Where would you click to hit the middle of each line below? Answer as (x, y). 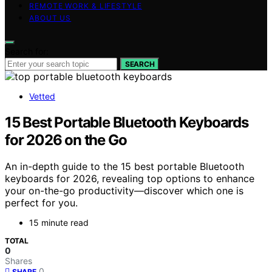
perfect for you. (41, 203)
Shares (19, 261)
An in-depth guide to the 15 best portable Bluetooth (124, 167)
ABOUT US (50, 18)
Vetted (42, 96)
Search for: (27, 51)
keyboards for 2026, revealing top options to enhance (130, 179)
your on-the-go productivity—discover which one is (124, 191)
